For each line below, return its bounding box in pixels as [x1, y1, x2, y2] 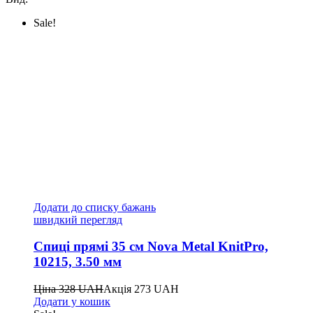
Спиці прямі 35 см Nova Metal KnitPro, [34, 239, 268, 254]
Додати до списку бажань [34, 201, 156, 213]
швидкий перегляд [34, 213, 122, 226]
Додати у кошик [34, 296, 110, 308]
